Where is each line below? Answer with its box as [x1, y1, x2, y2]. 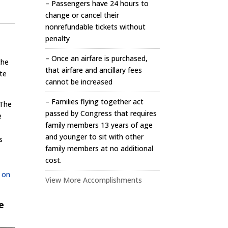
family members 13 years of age [45, 120, 153, 130]
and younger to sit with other [45, 132, 144, 141]
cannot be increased [45, 77, 113, 87]
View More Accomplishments [45, 175, 142, 185]
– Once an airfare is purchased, [45, 53, 148, 63]
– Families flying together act [45, 97, 144, 106]
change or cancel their [45, 10, 120, 20]
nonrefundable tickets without [45, 22, 146, 32]
